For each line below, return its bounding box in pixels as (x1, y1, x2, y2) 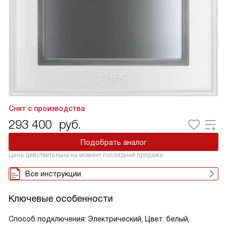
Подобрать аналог (80, 138, 147, 146)
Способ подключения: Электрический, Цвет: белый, (9, 215, 190, 223)
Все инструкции (25, 170, 81, 178)
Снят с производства (9, 104, 85, 112)
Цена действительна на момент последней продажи (9, 152, 163, 159)
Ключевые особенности (9, 194, 113, 204)
